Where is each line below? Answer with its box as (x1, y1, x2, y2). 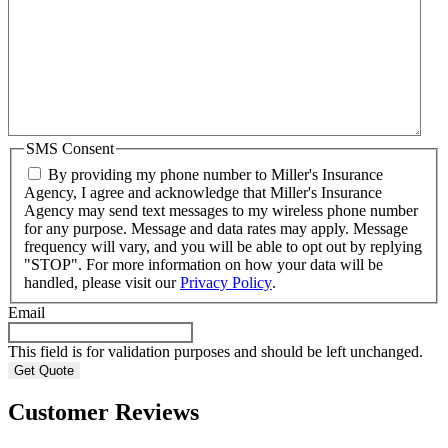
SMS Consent (26, 140, 114, 158)
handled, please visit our (24, 273, 180, 291)
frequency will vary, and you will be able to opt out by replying (24, 237, 422, 255)
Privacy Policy (180, 273, 272, 291)
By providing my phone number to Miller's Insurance (48, 165, 383, 183)
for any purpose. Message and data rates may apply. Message (24, 219, 408, 237)
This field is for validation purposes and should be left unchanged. (8, 342, 423, 360)
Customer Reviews (8, 398, 199, 425)
